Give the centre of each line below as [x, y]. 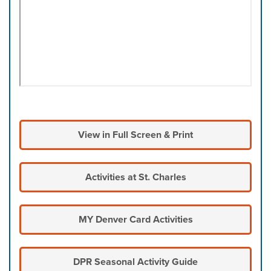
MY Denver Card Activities [135, 220]
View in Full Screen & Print [135, 135]
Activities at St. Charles [135, 177]
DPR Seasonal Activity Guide [135, 262]
